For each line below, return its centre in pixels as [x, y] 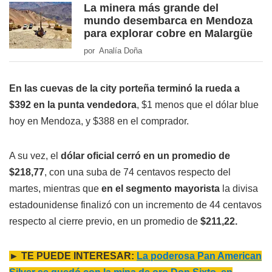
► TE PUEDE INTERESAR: [73, 256]
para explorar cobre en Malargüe [168, 34]
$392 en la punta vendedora [73, 105]
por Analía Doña [113, 51]
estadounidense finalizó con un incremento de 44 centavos [135, 205]
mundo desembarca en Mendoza [168, 21]
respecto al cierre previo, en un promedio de [105, 222]
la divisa [240, 189]
